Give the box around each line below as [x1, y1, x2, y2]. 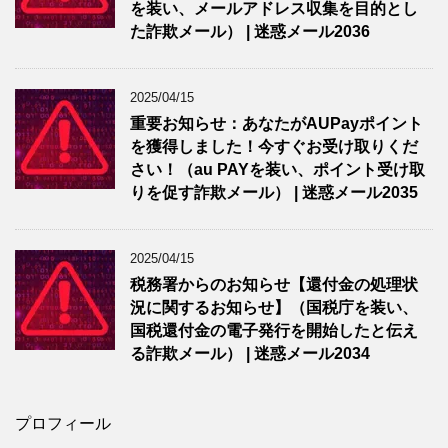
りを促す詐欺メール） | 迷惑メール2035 [130, 183, 418, 201]
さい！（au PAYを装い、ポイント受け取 [130, 160, 425, 178]
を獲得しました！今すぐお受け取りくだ [130, 137, 418, 155]
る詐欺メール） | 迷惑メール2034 [130, 344, 370, 362]
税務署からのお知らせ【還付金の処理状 [130, 275, 418, 293]
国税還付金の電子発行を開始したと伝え [130, 321, 418, 339]
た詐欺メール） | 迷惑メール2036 [130, 22, 370, 40]
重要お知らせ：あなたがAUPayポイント [130, 114, 423, 132]
